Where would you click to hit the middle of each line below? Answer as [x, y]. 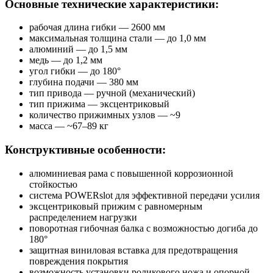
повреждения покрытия [79, 261]
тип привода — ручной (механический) [112, 93]
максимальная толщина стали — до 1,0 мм [118, 38]
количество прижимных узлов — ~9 [105, 115]
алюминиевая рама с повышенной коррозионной [131, 173]
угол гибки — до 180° [75, 71]
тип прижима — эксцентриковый [99, 104]
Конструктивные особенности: [85, 150]
